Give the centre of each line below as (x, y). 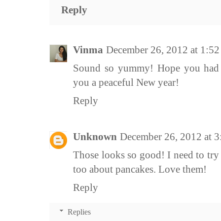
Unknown (95, 137)
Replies (79, 212)
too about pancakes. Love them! (140, 169)
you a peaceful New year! (126, 83)
